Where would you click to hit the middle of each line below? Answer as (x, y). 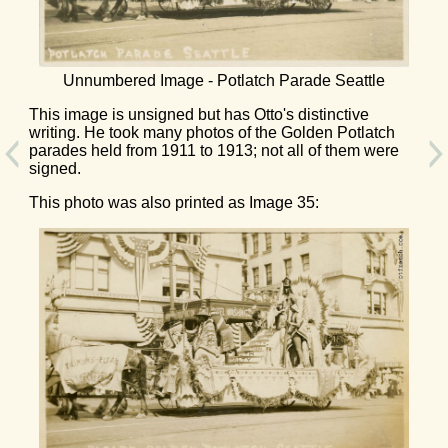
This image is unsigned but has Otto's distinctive (199, 114)
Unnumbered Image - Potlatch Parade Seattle (224, 80)
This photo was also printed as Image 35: (174, 202)
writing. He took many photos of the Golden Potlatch (212, 132)
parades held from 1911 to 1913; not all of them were (214, 150)
